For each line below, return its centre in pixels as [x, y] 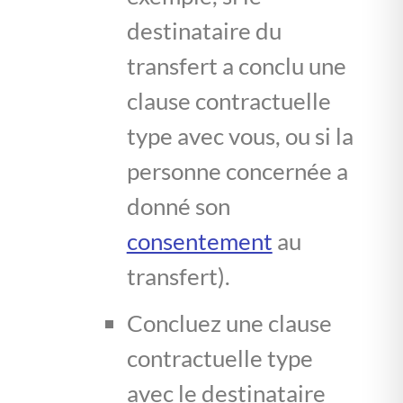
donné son [178, 206]
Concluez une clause [229, 322]
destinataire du [204, 30]
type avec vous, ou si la [240, 135]
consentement [199, 241]
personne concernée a [237, 170]
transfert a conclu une [236, 65]
